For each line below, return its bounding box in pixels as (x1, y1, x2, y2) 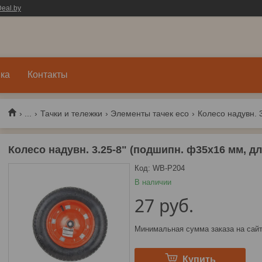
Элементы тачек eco (111, 108, 189, 118)
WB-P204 (152, 164, 185, 173)
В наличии (134, 178, 171, 187)
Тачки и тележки (40, 108, 102, 118)
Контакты (27, 70, 68, 80)
